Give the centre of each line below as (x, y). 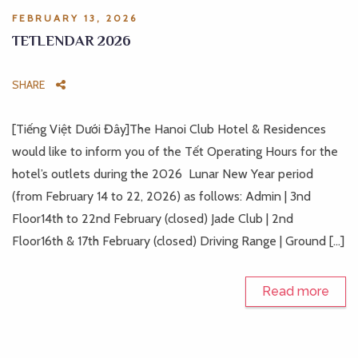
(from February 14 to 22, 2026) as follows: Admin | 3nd (161, 196)
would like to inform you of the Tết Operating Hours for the (175, 151)
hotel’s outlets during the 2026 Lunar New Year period (163, 174)
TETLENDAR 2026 (72, 41)
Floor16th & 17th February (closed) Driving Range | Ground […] (178, 241)
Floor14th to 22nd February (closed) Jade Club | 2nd (153, 219)
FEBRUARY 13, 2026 (75, 18)
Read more (296, 291)
